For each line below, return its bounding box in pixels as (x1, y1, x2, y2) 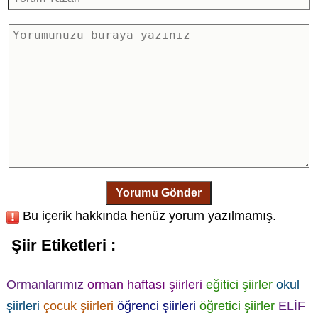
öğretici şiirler (199, 298, 275, 313)
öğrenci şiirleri (116, 298, 196, 313)
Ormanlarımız (6, 277, 84, 292)
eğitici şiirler (205, 277, 273, 292)
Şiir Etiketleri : (11, 236, 116, 255)
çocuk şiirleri (43, 298, 114, 313)
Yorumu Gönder (116, 187, 202, 199)
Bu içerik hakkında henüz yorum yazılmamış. (18, 209, 276, 224)
